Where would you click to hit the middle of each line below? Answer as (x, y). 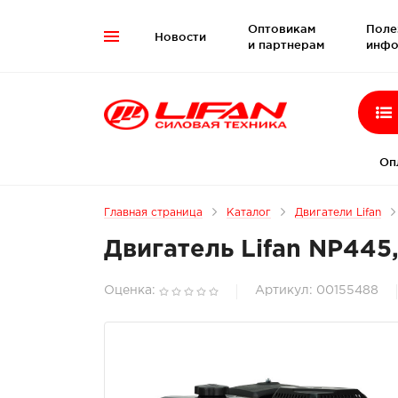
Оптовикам (282, 28)
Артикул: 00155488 (317, 291)
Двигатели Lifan (338, 213)
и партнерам (286, 44)
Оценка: (130, 291)
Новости (180, 36)
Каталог (249, 213)
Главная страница (153, 213)
